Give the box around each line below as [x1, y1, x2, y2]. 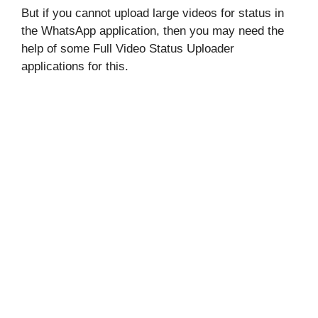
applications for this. [21, 60, 128, 74]
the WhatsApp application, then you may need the [21, 24, 284, 38]
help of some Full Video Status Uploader [21, 42, 234, 56]
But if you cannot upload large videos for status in [21, 6, 284, 21]
